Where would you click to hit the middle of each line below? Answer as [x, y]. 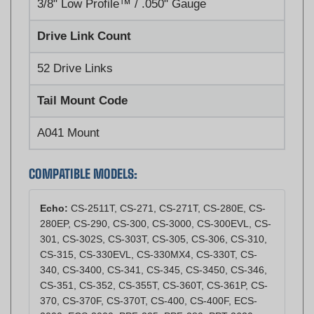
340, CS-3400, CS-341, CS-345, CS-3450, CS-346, [153, 249]
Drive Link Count [84, 15]
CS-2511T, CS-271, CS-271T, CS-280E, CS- [167, 187]
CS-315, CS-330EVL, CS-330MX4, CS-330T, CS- [149, 234]
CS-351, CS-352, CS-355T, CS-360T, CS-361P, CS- [154, 265]
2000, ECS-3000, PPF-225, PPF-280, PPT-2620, [148, 295]
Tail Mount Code [82, 80]
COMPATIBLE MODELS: [83, 153]
